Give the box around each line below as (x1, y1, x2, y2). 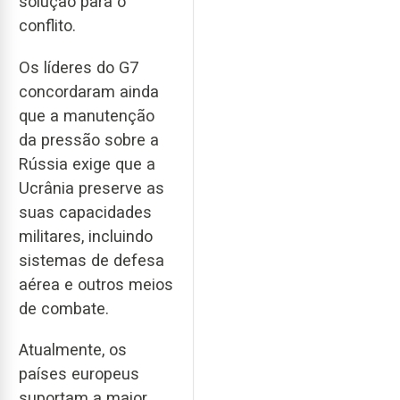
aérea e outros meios (19, 274, 173, 294)
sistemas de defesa (19, 250, 164, 270)
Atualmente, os (19, 340, 127, 360)
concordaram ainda (19, 81, 159, 101)
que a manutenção (19, 105, 154, 125)
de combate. (19, 298, 109, 318)
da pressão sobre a (19, 129, 159, 149)
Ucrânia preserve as (19, 178, 164, 197)
